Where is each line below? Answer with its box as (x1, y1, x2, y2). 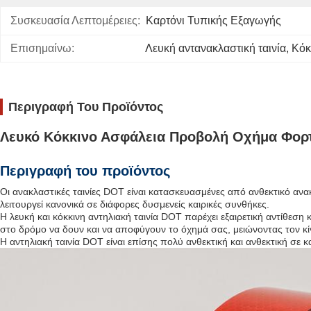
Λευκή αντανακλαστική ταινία (145, 42, 286, 54)
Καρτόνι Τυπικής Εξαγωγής (146, 15, 281, 26)
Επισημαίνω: (10, 42, 74, 54)
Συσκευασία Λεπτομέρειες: (10, 15, 140, 26)
